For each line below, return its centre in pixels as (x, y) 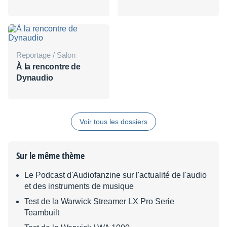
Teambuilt (42, 213)
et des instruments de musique (79, 186)
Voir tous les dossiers (113, 122)
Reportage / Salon (49, 55)
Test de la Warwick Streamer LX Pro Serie (99, 201)
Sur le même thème (50, 156)
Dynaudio (35, 78)
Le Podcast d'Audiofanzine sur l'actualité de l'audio (116, 175)
